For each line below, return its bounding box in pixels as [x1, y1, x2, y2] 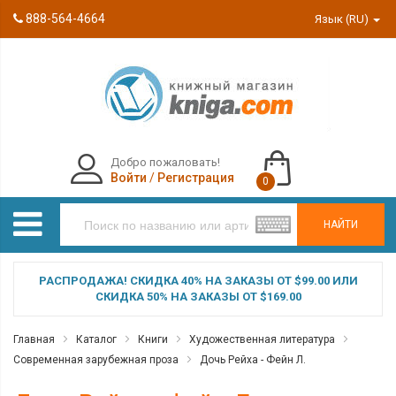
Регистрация [156, 171, 234, 185]
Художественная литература [189, 333, 335, 346]
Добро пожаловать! [110, 156, 220, 169]
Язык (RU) [315, 12, 372, 26]
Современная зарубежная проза [13, 354, 179, 366]
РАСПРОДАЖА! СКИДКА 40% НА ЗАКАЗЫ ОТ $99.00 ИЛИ [38, 274, 358, 287]
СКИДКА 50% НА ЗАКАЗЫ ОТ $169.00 [95, 290, 301, 303]
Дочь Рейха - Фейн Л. [200, 354, 306, 366]
